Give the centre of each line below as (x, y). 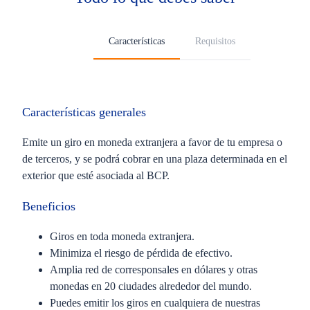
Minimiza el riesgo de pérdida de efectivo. (141, 253)
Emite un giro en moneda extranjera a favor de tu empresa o (152, 142)
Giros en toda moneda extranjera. (122, 236)
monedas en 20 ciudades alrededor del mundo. (151, 286)
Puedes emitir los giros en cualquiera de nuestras (155, 303)
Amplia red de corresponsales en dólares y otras (154, 270)
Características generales (84, 112)
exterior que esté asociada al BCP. (96, 175)
